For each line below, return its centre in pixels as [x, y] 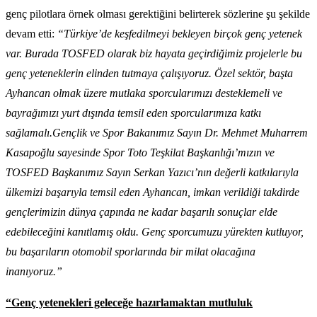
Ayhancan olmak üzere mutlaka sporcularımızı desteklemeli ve [144, 93]
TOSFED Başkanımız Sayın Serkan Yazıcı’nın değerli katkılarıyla [152, 173]
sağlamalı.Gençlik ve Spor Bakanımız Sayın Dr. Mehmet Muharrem [157, 133]
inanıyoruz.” [34, 272]
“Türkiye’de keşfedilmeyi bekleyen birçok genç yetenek [180, 34]
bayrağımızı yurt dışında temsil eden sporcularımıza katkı [133, 113]
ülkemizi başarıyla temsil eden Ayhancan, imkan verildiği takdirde [152, 192]
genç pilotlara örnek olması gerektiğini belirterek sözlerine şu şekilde [158, 14]
